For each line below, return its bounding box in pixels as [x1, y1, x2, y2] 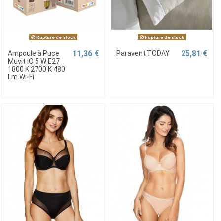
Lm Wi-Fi [7, 73, 34, 81]
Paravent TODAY [116, 49, 170, 58]
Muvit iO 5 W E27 [7, 57, 60, 66]
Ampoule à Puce [7, 49, 59, 58]
